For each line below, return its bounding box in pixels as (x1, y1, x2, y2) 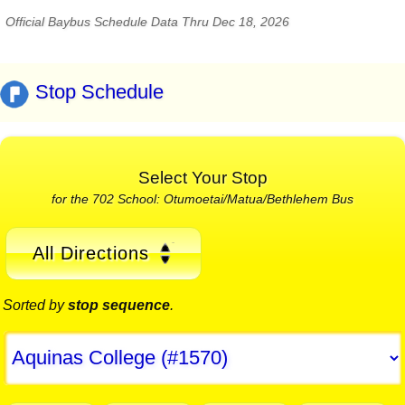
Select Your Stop (137, 167, 268, 187)
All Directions (32, 242, 149, 263)
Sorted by (3, 297, 68, 314)
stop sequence (68, 297, 170, 314)
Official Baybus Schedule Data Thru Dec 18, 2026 (5, 14, 289, 30)
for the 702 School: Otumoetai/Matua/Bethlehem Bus (52, 191, 353, 206)
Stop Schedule (35, 80, 164, 104)
